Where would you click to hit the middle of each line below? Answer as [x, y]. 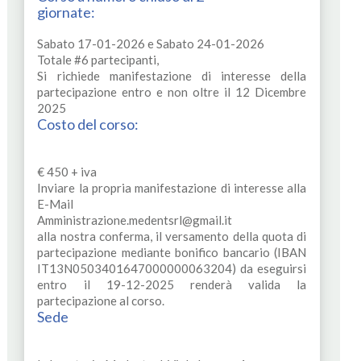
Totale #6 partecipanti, [98, 59]
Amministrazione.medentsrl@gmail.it [135, 220]
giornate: [66, 12]
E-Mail [56, 203]
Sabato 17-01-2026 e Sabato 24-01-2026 [151, 43]
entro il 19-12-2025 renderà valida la [172, 284]
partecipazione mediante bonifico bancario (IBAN [172, 252]
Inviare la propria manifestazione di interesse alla [172, 187]
